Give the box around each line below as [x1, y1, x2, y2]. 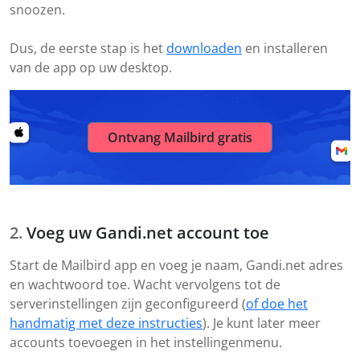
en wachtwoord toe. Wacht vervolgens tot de [10, 276, 280, 294]
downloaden [166, 39, 242, 58]
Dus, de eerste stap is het [10, 39, 166, 58]
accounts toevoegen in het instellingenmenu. [10, 333, 282, 352]
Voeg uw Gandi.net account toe [27, 222, 269, 244]
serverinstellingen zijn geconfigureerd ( [10, 295, 246, 313]
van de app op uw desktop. [10, 59, 172, 77]
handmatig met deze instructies [10, 314, 202, 333]
